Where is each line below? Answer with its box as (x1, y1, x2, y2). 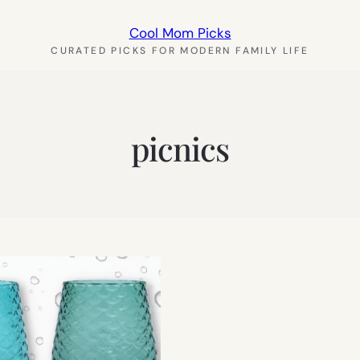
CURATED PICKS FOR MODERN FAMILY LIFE (51, 44, 309, 57)
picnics (131, 126, 229, 170)
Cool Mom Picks (129, 24, 231, 42)
